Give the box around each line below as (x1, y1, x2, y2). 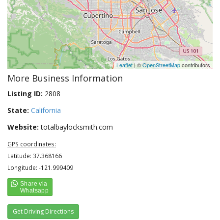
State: (7, 106, 29, 115)
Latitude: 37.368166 (7, 152, 62, 160)
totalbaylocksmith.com (39, 122, 113, 132)
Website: (7, 122, 39, 132)
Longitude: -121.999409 (7, 164, 73, 171)
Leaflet (116, 61, 133, 69)
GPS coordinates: (7, 140, 56, 148)
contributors (180, 61, 210, 69)
